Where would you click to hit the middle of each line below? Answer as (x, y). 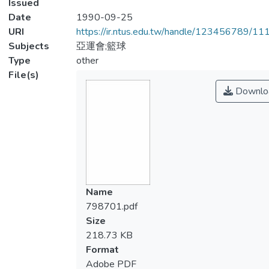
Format (102, 250)
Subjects (29, 46)
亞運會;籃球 (101, 46)
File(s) (24, 75)
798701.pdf (111, 207)
